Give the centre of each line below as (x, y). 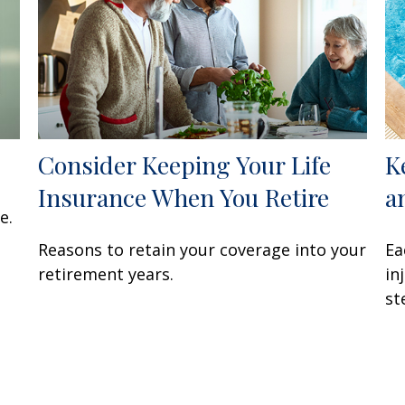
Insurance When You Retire (184, 198)
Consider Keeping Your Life (185, 165)
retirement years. (106, 274)
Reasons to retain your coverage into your (202, 250)
